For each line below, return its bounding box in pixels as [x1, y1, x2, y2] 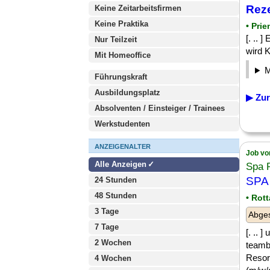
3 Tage [95, 207, 119, 216]
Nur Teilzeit [95, 35, 137, 44]
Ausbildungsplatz [95, 88, 160, 97]
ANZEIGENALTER [95, 143, 151, 150]
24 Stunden [95, 175, 137, 184]
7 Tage [95, 222, 119, 231]
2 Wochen [95, 238, 131, 247]
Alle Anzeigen [95, 160, 149, 169]
